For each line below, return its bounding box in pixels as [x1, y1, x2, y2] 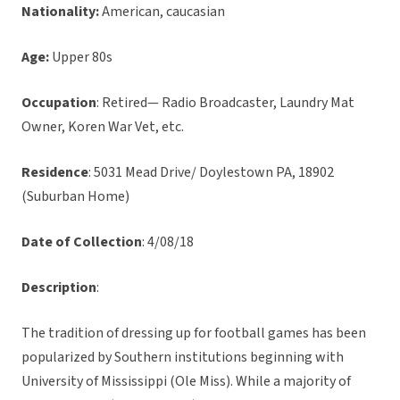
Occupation [21, 93, 96, 113]
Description [21, 278, 96, 298]
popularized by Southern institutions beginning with [21, 347, 344, 368]
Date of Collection [21, 232, 142, 253]
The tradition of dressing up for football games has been [21, 323, 366, 344]
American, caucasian [99, 2, 225, 22]
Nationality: [21, 2, 99, 22]
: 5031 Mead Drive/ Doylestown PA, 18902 [88, 162, 334, 183]
